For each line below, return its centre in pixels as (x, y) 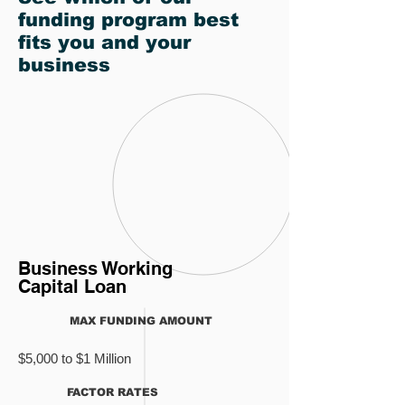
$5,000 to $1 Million (75, 358)
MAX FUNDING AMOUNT (141, 321)
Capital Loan (72, 287)
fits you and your (104, 42)
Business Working (95, 268)
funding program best (128, 19)
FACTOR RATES (113, 392)
